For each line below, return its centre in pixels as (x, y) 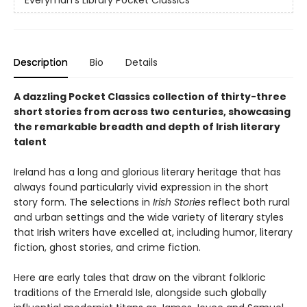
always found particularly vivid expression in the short (141, 187)
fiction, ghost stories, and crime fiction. (107, 248)
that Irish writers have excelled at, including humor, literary (153, 233)
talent (30, 142)
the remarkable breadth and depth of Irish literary (147, 127)
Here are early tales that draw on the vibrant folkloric (140, 278)
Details (142, 63)
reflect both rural (249, 202)
